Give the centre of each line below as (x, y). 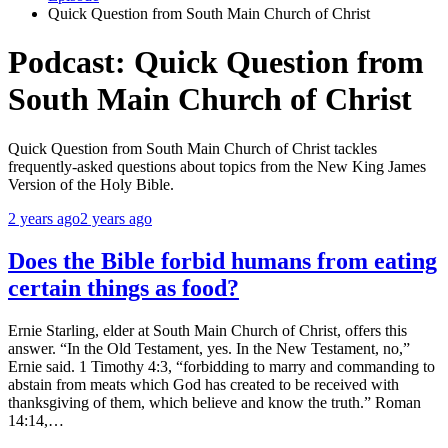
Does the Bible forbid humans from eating (222, 260)
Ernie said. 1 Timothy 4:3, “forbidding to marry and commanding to (221, 366)
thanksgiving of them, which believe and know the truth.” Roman (214, 402)
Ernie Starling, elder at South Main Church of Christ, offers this (207, 330)
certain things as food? (123, 287)
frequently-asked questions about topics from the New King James (217, 166)
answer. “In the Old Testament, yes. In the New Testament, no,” (209, 348)
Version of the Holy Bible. (91, 184)
